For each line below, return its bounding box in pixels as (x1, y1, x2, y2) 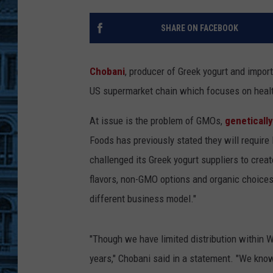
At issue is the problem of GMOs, (90, 115, 225, 127)
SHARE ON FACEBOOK (160, 23, 238, 34)
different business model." (90, 193, 196, 205)
